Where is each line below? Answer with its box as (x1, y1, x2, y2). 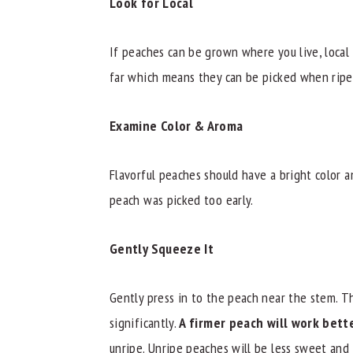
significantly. (110, 313, 180, 332)
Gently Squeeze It (110, 239, 214, 258)
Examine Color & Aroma (110, 116, 243, 135)
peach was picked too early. (110, 190, 254, 209)
